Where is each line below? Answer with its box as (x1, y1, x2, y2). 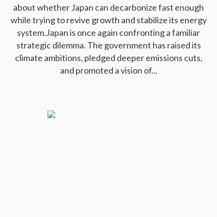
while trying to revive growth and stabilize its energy (10, 15, 207, 26)
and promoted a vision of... (60, 65, 157, 76)
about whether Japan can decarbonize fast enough (13, 2, 204, 13)
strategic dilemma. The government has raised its (16, 40, 201, 51)
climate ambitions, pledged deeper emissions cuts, (15, 52, 202, 63)
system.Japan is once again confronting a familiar (17, 27, 200, 38)
